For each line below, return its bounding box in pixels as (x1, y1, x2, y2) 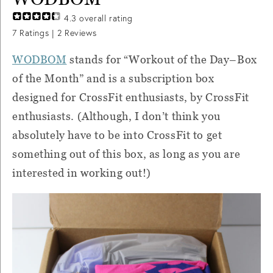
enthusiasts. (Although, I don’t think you (12, 110, 221, 122)
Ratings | (16, 27, 57, 38)
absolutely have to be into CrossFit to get (12, 129, 222, 141)
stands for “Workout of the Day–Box (66, 53, 257, 66)
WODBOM (12, 53, 67, 66)
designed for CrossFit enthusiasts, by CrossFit (12, 91, 249, 104)
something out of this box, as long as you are (12, 147, 241, 160)
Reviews (62, 27, 97, 38)
